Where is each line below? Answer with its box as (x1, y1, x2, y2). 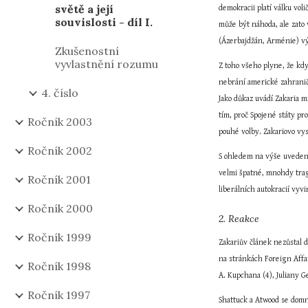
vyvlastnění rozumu (55, 57, 158, 71)
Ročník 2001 (27, 173, 91, 186)
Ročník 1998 (27, 259, 91, 273)
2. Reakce (219, 212, 260, 225)
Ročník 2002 (27, 144, 92, 157)
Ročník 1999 (27, 230, 91, 244)
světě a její (55, 2, 113, 16)
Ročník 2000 (27, 201, 93, 215)
